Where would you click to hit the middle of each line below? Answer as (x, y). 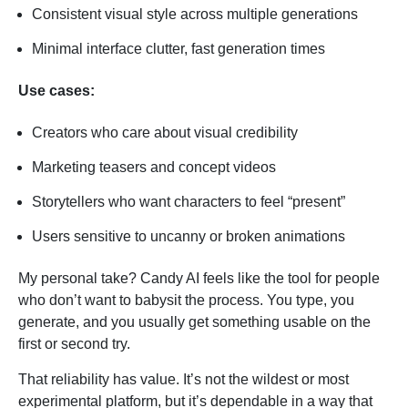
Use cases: (56, 91)
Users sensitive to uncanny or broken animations (189, 237)
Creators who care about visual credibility (165, 133)
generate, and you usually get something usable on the (194, 322)
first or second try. (74, 344)
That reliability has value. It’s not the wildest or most (184, 380)
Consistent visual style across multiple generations (195, 15)
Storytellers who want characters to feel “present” (189, 202)
